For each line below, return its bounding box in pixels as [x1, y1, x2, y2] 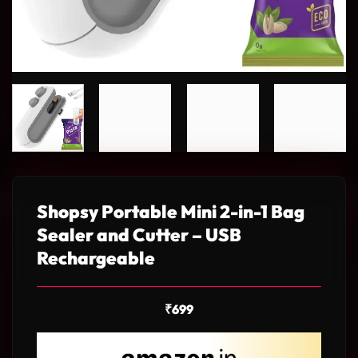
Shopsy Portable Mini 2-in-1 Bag [37, 200, 304, 223]
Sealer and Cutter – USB [37, 223, 241, 246]
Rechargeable [37, 246, 155, 269]
